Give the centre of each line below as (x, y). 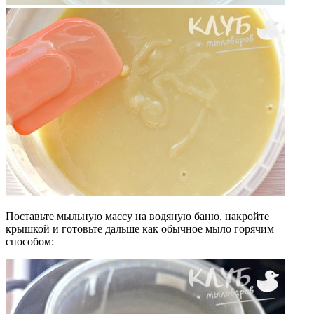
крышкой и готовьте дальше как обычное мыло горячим (140, 229)
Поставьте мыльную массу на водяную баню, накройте (137, 217)
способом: (30, 242)
